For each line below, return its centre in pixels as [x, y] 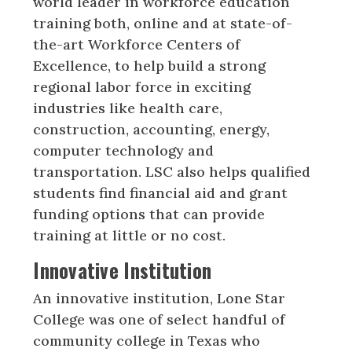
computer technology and [124, 150]
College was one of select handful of [159, 319]
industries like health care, [128, 108]
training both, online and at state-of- [163, 23]
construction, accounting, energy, [152, 129]
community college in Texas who [147, 340]
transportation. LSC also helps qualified [172, 171]
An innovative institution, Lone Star [159, 298]
